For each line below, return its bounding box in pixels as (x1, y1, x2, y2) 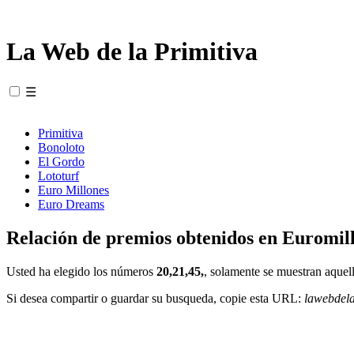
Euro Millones (38, 183, 109, 197)
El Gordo (38, 154, 85, 168)
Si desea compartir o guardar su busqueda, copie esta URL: (6, 291, 304, 305)
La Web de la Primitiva (6, 37, 258, 66)
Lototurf (38, 168, 79, 183)
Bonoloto (38, 140, 85, 154)
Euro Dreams (38, 197, 104, 211)
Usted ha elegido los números (6, 264, 156, 278)
